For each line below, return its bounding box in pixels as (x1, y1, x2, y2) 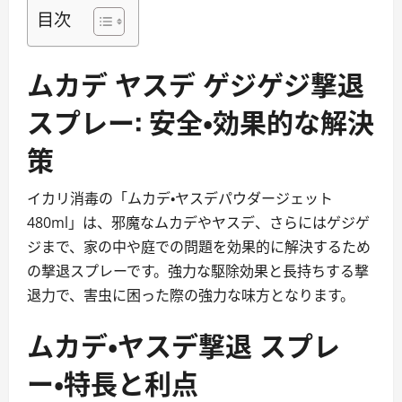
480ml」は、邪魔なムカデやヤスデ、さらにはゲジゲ (27, 213, 370, 232)
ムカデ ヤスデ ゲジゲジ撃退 (27, 63, 364, 103)
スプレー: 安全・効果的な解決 (27, 100, 374, 141)
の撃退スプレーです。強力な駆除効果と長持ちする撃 (27, 261, 369, 281)
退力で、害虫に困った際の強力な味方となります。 (27, 285, 354, 305)
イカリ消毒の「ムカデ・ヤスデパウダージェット (27, 188, 333, 208)
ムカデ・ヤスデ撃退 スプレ (27, 324, 340, 364)
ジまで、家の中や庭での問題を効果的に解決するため (27, 237, 371, 257)
